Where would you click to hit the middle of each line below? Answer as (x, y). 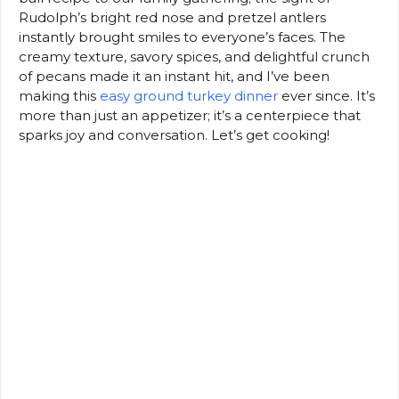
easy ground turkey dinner (189, 96)
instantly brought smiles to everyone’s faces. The (182, 37)
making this (59, 96)
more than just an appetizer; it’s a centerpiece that (190, 116)
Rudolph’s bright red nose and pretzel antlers (172, 18)
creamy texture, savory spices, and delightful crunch (194, 57)
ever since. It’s (326, 96)
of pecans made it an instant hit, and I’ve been (174, 77)
